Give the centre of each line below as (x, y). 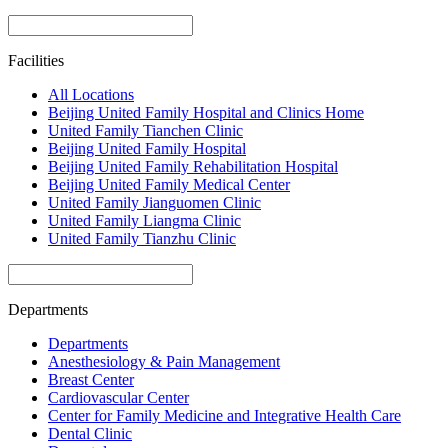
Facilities (36, 60)
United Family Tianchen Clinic (145, 130)
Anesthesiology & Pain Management (164, 361)
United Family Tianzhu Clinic (142, 238)
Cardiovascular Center (118, 397)
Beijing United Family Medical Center (169, 184)
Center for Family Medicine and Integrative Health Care (224, 415)
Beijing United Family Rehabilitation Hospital (193, 166)
